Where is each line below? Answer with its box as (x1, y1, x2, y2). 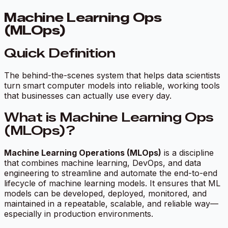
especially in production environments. (4, 208, 153, 219)
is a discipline (161, 147, 214, 158)
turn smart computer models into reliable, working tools (4, 80, 220, 91)
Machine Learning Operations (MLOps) (4, 147, 161, 158)
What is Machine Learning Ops (4, 109, 214, 125)
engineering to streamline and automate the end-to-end (4, 167, 217, 178)
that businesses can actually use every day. (4, 90, 172, 101)
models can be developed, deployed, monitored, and (4, 188, 207, 198)
